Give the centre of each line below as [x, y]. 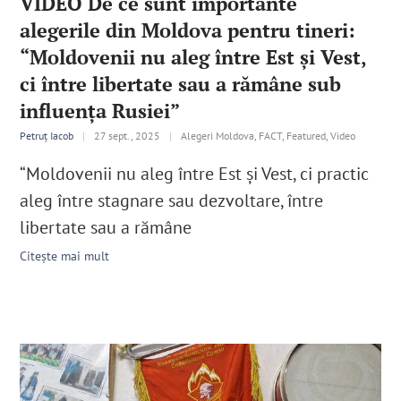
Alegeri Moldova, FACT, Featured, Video [269, 136]
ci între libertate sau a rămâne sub [181, 84]
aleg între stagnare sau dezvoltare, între [172, 201]
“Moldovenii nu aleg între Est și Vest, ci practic [195, 174]
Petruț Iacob [47, 136]
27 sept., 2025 [128, 136]
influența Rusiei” [100, 111]
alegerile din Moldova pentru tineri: [188, 30]
